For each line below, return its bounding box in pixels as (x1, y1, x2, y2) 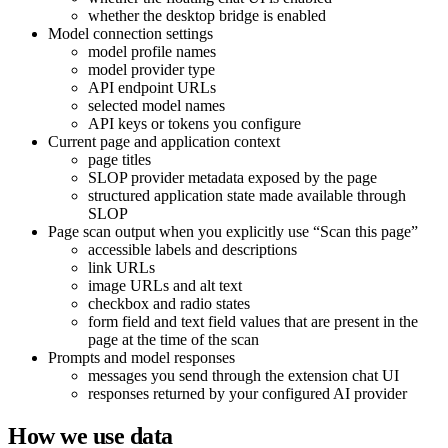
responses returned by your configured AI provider (88, 385, 407, 403)
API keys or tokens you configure (88, 115, 301, 133)
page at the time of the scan (88, 331, 259, 349)
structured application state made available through (88, 187, 406, 205)
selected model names (88, 97, 225, 115)
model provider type (88, 61, 215, 79)
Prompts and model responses (48, 349, 235, 367)
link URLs (88, 259, 155, 277)
